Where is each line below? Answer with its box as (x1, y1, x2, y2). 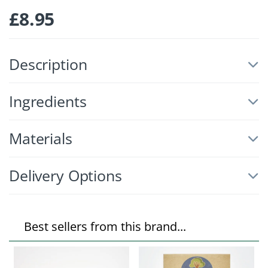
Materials (9, 128, 72, 149)
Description (9, 54, 87, 75)
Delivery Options (9, 165, 122, 186)
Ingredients (9, 91, 87, 112)
